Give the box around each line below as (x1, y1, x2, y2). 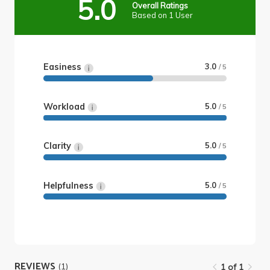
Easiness (43, 61, 84, 73)
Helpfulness (43, 180, 96, 191)
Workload (43, 101, 87, 112)
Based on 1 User (131, 10, 193, 20)
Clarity (43, 140, 74, 152)
